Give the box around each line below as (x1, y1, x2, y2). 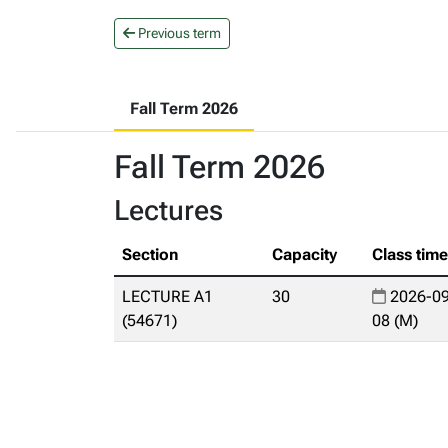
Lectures (114, 194, 223, 227)
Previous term (135, 25, 221, 41)
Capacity (272, 245, 337, 264)
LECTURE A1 (122, 287, 213, 306)
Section (122, 245, 178, 264)
